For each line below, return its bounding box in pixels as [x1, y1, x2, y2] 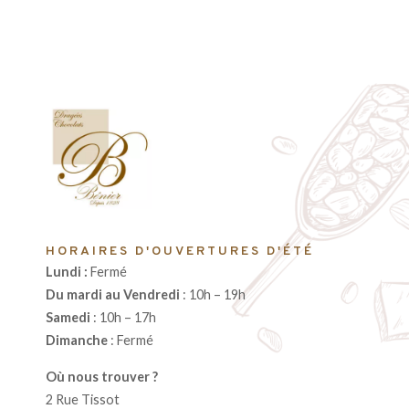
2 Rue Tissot [46, 391, 120, 407]
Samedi [46, 309, 90, 326]
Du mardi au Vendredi [46, 287, 180, 303]
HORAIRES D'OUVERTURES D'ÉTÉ [46, 244, 314, 260]
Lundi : [46, 264, 90, 280]
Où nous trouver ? [46, 368, 161, 384]
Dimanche [46, 332, 108, 349]
